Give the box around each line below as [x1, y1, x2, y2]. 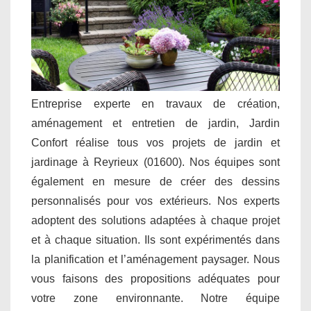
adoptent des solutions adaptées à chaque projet [31, 214, 280, 226]
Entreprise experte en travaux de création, [31, 97, 280, 110]
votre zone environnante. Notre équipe [31, 292, 280, 304]
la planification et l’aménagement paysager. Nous [31, 253, 280, 265]
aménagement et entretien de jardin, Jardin [31, 117, 280, 129]
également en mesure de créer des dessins [31, 175, 280, 187]
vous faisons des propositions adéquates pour [31, 272, 280, 285]
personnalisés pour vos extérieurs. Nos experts [31, 194, 280, 207]
